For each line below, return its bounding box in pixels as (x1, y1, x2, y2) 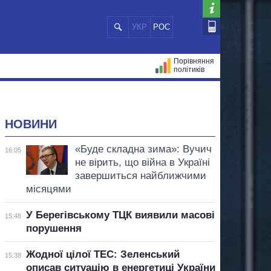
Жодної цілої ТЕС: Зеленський (25, 248, 180, 260)
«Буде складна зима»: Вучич (74, 143, 212, 155)
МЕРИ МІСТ (24, 91, 61, 98)
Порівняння (174, 57, 214, 65)
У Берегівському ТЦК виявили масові (25, 209, 215, 221)
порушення (25, 222, 82, 234)
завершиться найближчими (74, 169, 206, 181)
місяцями (25, 183, 71, 195)
